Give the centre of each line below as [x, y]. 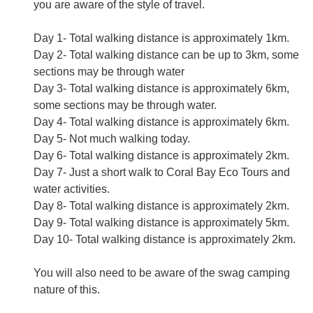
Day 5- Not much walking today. [112, 139]
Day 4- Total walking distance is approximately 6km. [161, 122]
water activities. [72, 189]
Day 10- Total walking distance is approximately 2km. [165, 240]
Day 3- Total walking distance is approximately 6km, [161, 89]
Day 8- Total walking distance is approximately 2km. [161, 206]
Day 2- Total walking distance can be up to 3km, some [166, 55]
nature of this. [67, 290]
